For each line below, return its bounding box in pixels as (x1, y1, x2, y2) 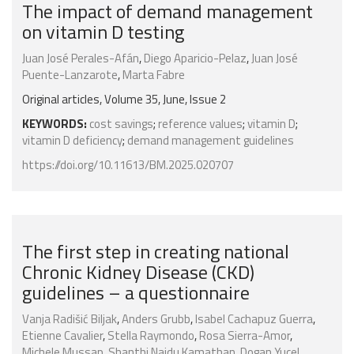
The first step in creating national (22, 237, 289, 266)
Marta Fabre (122, 66, 185, 85)
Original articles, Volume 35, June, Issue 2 (22, 90, 226, 109)
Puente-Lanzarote (22, 66, 118, 85)
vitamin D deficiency (22, 131, 122, 150)
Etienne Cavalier (22, 326, 103, 345)
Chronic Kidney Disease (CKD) (22, 258, 254, 287)
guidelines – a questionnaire (22, 278, 250, 307)
